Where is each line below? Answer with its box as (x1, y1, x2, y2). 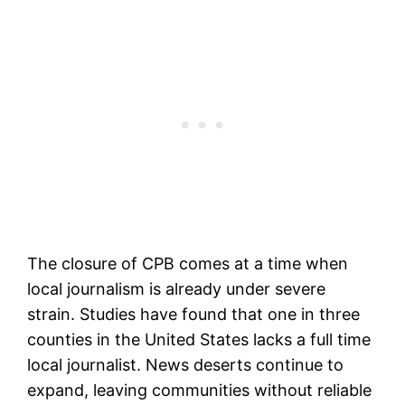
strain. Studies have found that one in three (27, 305, 361, 325)
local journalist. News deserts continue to (27, 355, 344, 375)
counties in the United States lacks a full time (27, 330, 372, 350)
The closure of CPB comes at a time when (27, 254, 349, 274)
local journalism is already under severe (27, 279, 326, 299)
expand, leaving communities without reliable (27, 381, 372, 400)
